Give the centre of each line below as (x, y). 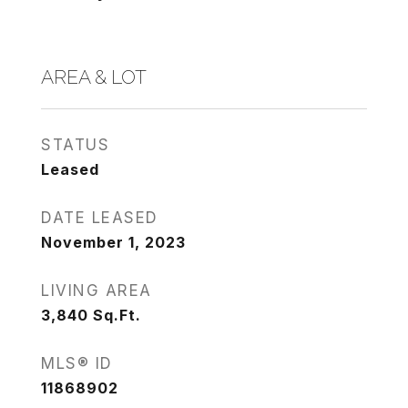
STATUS (75, 145)
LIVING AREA (97, 291)
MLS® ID (77, 363)
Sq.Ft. (117, 315)
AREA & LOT (94, 77)
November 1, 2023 (113, 242)
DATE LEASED (100, 218)
